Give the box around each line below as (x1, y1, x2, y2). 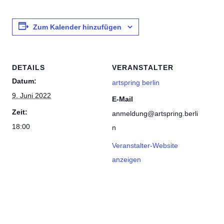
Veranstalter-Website (112, 141, 178, 149)
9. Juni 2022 (12, 91, 51, 99)
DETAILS (12, 63, 45, 71)
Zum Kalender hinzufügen (33, 22, 121, 31)
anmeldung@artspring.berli (112, 109, 198, 117)
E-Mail (112, 94, 133, 103)
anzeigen (112, 155, 141, 163)
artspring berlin (112, 78, 159, 86)
